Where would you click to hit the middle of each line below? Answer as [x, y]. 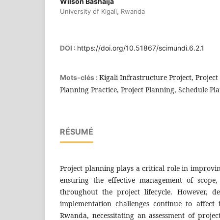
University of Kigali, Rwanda [102, 12]
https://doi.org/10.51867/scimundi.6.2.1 [141, 48]
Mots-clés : [80, 78]
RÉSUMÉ [77, 132]
